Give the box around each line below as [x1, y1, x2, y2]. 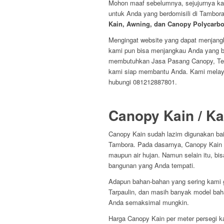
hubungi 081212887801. [108, 77, 177, 87]
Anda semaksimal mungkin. [108, 197, 189, 207]
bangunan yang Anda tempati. [108, 160, 195, 170]
